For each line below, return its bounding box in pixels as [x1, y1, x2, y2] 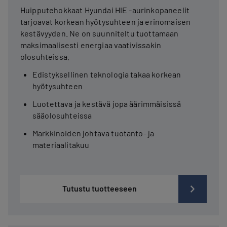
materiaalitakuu [32, 139, 90, 149]
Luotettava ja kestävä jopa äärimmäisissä [32, 98, 181, 108]
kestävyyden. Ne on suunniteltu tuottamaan [20, 28, 179, 38]
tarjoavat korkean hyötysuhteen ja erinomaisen [20, 16, 191, 26]
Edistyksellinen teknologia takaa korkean [32, 69, 181, 79]
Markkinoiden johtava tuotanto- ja [32, 128, 155, 138]
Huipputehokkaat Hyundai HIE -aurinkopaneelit [20, 5, 190, 15]
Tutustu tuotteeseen [62, 183, 137, 193]
